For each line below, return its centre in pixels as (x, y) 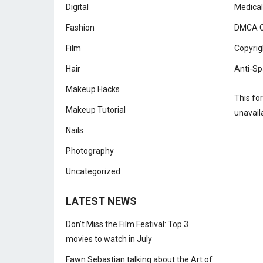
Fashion (80, 28)
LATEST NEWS (101, 201)
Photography (90, 151)
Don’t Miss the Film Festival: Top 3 (127, 224)
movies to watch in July (109, 239)
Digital (77, 7)
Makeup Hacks (93, 89)
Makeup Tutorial (96, 110)
